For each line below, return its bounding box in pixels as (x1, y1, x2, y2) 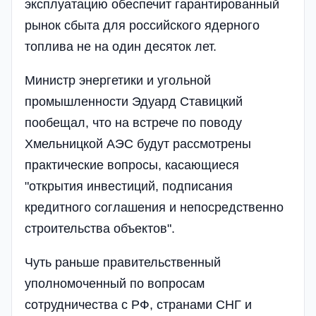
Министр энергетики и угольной (25, 73, 211, 87)
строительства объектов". (25, 221, 175, 236)
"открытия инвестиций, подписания (25, 178, 233, 193)
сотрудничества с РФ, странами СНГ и (25, 297, 252, 312)
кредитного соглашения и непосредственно (25, 200, 284, 214)
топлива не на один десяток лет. (25, 39, 217, 54)
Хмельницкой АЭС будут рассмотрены (25, 136, 251, 151)
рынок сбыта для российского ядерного (25, 18, 260, 32)
